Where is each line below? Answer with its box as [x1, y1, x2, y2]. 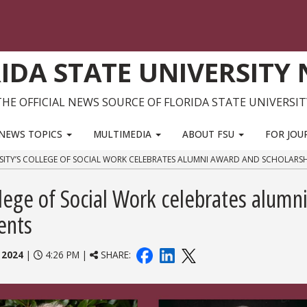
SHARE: [98, 248, 134, 262]
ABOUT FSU [182, 127, 238, 140]
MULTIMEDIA [93, 127, 154, 140]
